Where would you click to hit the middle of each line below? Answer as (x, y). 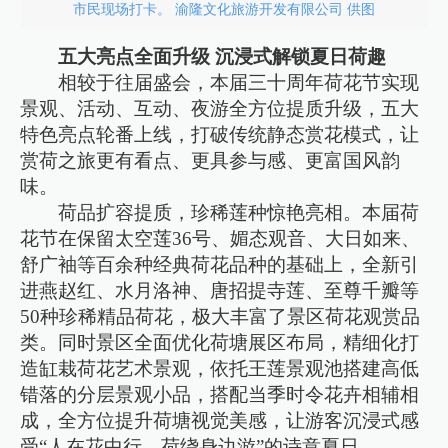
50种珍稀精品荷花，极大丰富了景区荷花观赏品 (220, 317)
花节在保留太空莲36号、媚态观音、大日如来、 (220, 239)
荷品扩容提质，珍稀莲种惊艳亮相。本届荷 (239, 213)
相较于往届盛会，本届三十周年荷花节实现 (239, 83)
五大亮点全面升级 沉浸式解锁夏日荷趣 (222, 57)
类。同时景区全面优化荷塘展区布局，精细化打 (220, 343)
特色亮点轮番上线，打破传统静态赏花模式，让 (220, 135)
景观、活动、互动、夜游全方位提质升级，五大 (220, 109)
